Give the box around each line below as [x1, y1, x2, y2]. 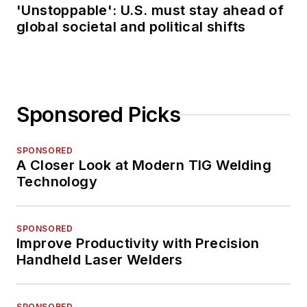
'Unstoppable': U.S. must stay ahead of [16, 2, 284, 19]
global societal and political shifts [16, 19, 246, 36]
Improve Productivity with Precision [16, 235, 259, 252]
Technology [16, 173, 97, 191]
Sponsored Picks [16, 102, 181, 127]
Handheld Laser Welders [16, 251, 183, 269]
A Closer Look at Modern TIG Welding [16, 157, 271, 174]
